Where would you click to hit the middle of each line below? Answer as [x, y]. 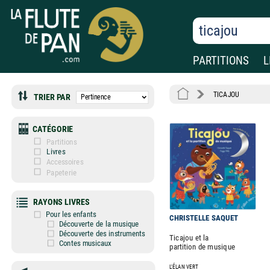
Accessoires [65, 162]
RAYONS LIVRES [58, 202]
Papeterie [62, 172]
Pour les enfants [70, 215]
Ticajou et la [189, 238]
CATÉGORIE [51, 129]
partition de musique [202, 247]
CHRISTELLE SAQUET [204, 218]
